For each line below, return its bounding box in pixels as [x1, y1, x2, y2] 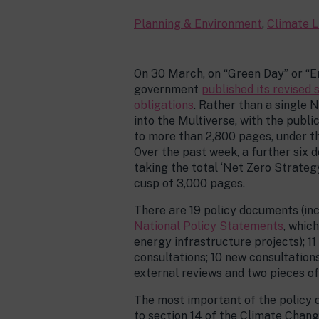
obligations [134, 98, 194, 112]
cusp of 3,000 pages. [134, 177, 245, 190]
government [134, 83, 202, 96]
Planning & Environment [134, 17, 262, 31]
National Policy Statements [134, 219, 283, 233]
